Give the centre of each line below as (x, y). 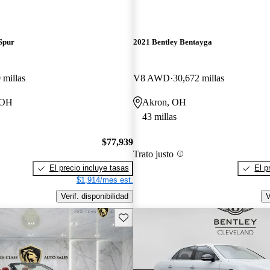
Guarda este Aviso (150, 216)
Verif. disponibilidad (94, 196)
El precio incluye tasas (89, 168)
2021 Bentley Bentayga (172, 42)
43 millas (159, 116)
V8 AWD (151, 78)
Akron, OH (164, 102)
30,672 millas (198, 78)
